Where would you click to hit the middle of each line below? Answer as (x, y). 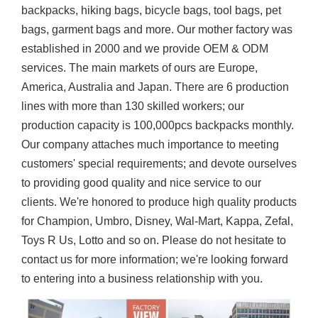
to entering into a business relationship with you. (142, 279)
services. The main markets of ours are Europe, (139, 68)
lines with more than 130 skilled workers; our (133, 106)
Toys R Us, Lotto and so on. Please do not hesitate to (154, 240)
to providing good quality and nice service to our (141, 183)
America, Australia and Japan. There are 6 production (155, 87)
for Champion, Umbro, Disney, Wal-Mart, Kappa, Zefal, (157, 221)
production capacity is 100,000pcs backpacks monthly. (158, 125)
